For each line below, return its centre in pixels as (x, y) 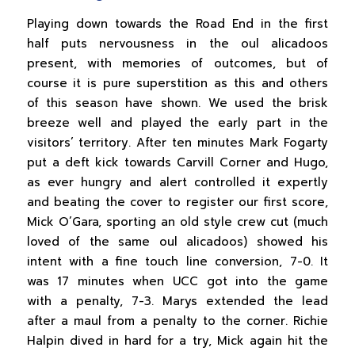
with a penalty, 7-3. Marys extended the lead (177, 301)
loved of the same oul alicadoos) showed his (177, 241)
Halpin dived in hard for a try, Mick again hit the (177, 340)
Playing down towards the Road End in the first (177, 23)
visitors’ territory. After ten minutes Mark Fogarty (177, 142)
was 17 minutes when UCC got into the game (177, 281)
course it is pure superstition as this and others (177, 83)
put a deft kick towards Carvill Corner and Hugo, (177, 162)
